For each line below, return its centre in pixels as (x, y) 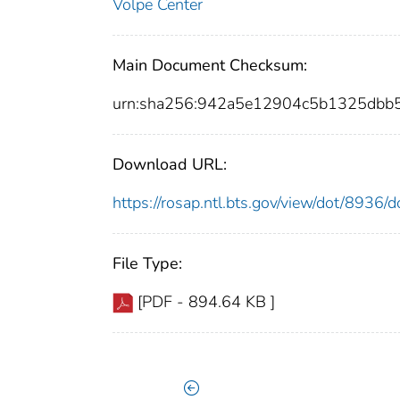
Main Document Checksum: (210, 65)
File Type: (147, 263)
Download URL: (170, 164)
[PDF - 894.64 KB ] (206, 301)
